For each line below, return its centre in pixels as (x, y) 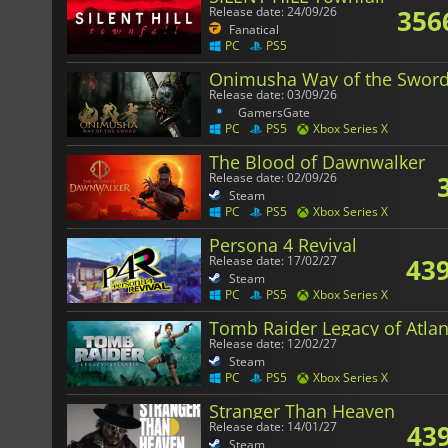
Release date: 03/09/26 (273, 95)
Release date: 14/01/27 (273, 427)
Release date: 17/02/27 (273, 261)
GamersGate (274, 113)
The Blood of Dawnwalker (317, 162)
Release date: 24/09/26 (273, 12)
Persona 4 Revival (283, 245)
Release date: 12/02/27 (273, 344)
